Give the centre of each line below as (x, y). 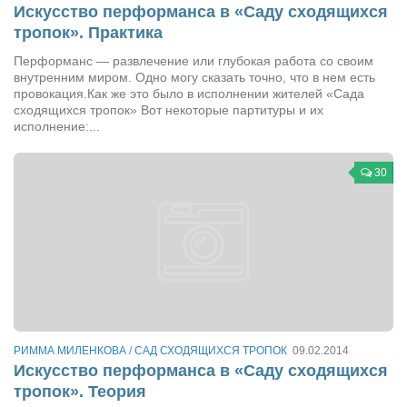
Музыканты (81, 150)
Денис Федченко (132, 240)
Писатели (76, 360)
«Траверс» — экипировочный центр (220, 30)
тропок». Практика (88, 32)
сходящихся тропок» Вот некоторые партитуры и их (169, 109)
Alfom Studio (120, 300)
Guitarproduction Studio (148, 330)
